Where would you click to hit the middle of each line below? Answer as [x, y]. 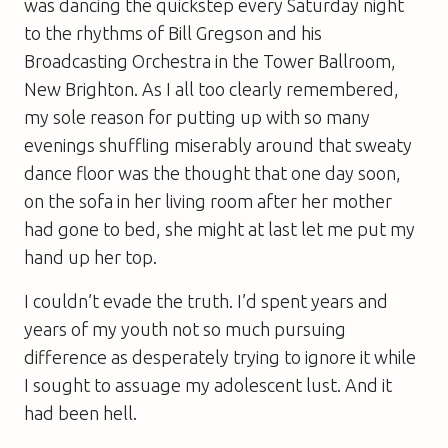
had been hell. [80, 412]
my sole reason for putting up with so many [197, 116]
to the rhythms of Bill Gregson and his [173, 32]
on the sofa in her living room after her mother [208, 200]
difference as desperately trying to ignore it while [220, 356]
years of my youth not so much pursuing [185, 328]
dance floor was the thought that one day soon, [212, 172]
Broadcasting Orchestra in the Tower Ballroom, [210, 60]
